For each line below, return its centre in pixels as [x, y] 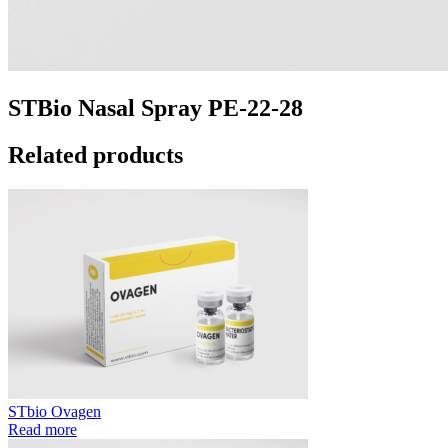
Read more [42, 429]
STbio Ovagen [54, 411]
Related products [95, 154]
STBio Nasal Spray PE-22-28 [155, 107]
